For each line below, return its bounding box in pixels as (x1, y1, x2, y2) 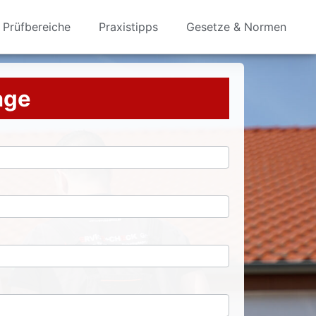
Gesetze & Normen (186, 20, 286, 34)
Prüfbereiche (3, 20, 71, 34)
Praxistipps (99, 20, 158, 34)
